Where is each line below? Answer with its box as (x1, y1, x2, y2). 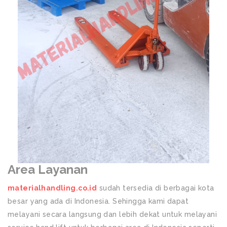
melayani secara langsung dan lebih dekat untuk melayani (8, 210, 217, 219)
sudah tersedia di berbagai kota (97, 184, 214, 193)
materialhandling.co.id (8, 184, 97, 193)
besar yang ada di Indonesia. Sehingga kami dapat (8, 197, 189, 206)
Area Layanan (8, 162, 91, 177)
